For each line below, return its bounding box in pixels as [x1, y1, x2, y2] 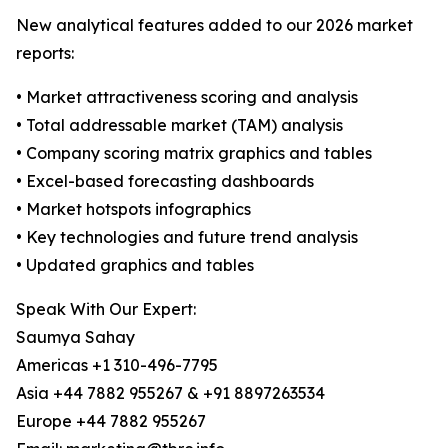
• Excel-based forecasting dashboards [16, 171, 314, 192]
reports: [16, 43, 74, 64]
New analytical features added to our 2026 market [16, 15, 413, 36]
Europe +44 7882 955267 [16, 411, 206, 432]
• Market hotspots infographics [16, 199, 251, 220]
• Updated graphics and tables [16, 255, 254, 276]
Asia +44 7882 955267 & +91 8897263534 [16, 383, 325, 404]
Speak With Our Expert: [16, 299, 196, 320]
